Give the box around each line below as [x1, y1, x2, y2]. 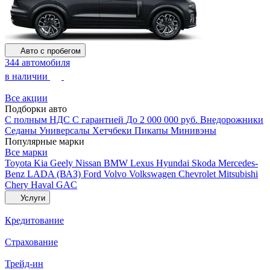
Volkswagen [129, 169, 178, 179]
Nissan [75, 158, 104, 168]
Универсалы [39, 125, 92, 136]
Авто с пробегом [20, 46, 81, 55]
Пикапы [134, 125, 171, 136]
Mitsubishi [218, 169, 258, 179]
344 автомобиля [5, 57, 70, 67]
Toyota [5, 158, 34, 168]
